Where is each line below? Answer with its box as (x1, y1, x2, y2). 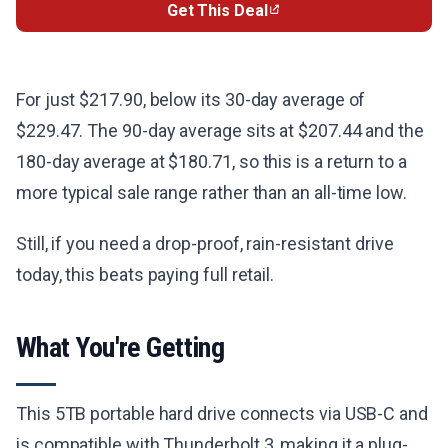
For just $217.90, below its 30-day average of (16, 89, 366, 111)
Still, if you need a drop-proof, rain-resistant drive (16, 233, 394, 255)
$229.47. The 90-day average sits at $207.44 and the (16, 120, 424, 142)
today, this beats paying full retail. (16, 264, 275, 286)
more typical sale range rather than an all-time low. (16, 182, 407, 204)
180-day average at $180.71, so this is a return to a (16, 151, 407, 173)
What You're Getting (16, 331, 225, 365)
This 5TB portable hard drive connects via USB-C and (16, 403, 428, 425)
